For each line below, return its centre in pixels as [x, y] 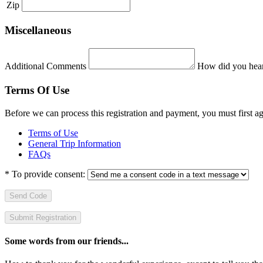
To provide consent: [47, 174]
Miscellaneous [38, 31]
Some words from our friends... [67, 241]
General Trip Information [75, 143]
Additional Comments [45, 66]
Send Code [28, 195]
